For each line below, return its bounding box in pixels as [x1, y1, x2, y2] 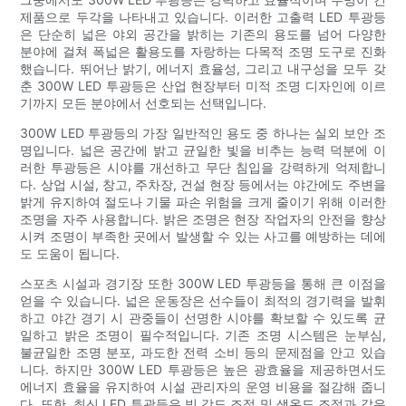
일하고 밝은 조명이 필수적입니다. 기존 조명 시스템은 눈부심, [20, 326, 386, 343]
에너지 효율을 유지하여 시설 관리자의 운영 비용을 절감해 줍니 [20, 378, 386, 394]
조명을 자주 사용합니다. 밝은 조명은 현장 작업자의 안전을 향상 [20, 210, 386, 227]
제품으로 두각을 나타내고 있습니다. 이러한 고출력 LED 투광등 [20, 8, 386, 24]
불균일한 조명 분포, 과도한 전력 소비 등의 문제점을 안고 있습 [20, 343, 386, 360]
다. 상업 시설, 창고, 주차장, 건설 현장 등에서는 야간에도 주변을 [20, 176, 386, 192]
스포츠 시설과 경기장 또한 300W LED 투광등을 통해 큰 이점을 [20, 275, 386, 291]
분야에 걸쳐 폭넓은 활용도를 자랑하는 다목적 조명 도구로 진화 [20, 43, 386, 59]
